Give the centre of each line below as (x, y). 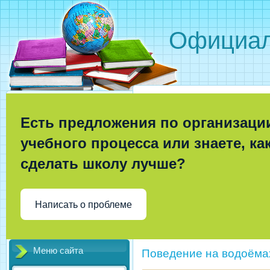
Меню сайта (58, 251)
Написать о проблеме (83, 204)
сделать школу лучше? (103, 164)
